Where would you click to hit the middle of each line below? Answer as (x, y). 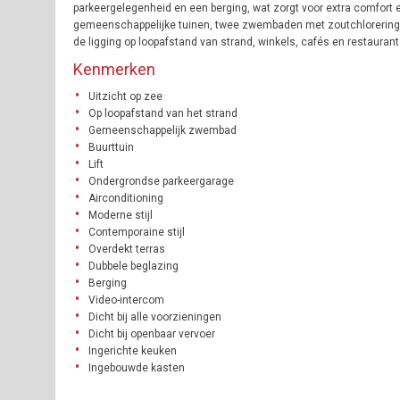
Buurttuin (111, 148)
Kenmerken (114, 70)
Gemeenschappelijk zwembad (162, 131)
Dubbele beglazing (133, 267)
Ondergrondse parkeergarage (161, 182)
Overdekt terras (127, 250)
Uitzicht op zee (125, 97)
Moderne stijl (121, 216)
